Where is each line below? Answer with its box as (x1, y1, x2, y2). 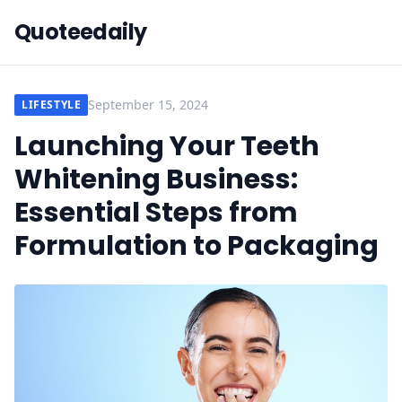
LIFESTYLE (22, 97, 82, 112)
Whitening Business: (14, 161, 298, 198)
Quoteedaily (14, 17, 147, 47)
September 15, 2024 (88, 96, 209, 113)
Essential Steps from (14, 194, 298, 232)
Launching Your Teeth (14, 127, 319, 165)
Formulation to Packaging (14, 227, 379, 265)
